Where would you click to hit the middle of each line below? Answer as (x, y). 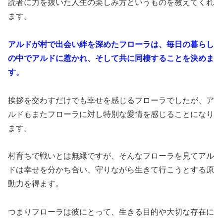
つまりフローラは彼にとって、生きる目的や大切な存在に (111, 212)
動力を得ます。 (36, 184)
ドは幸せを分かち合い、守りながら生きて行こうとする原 (111, 170)
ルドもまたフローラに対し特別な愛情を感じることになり (111, 114)
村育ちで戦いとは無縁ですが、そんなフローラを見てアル (111, 156)
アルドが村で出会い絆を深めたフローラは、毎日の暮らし (111, 44)
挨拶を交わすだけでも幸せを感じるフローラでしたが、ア (111, 100)
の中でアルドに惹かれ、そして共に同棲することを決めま (111, 58)
